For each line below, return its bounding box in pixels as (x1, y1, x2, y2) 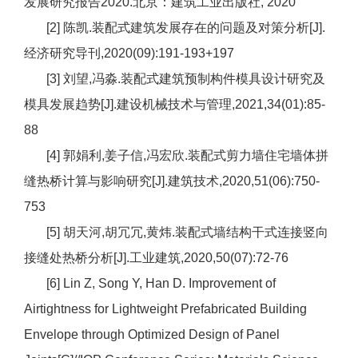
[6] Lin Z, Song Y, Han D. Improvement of (24, 276, 276, 291)
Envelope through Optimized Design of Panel (24, 328, 280, 342)
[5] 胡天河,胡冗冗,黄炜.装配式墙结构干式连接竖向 (24, 225, 328, 240)
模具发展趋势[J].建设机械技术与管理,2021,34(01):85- (24, 97, 325, 112)
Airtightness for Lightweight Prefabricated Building (24, 302, 307, 316)
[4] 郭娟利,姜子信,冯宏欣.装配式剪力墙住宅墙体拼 (24, 149, 328, 163)
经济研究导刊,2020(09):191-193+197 (24, 46, 234, 61)
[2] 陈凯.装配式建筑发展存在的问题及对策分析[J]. (24, 21, 325, 35)
